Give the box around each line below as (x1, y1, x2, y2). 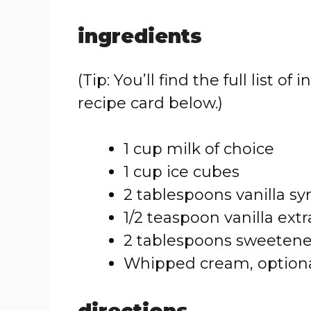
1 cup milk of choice (124, 140, 274, 158)
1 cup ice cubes (124, 162, 239, 181)
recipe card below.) (78, 94, 223, 112)
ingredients (78, 24, 202, 48)
